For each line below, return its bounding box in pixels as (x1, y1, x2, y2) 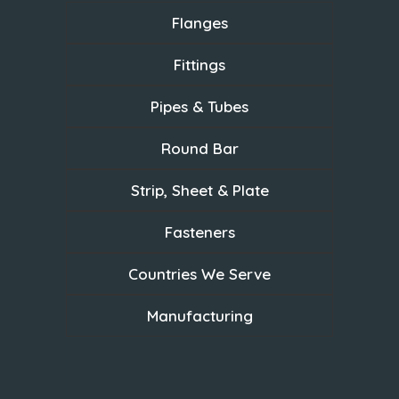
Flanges (171, 12, 228, 32)
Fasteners (164, 222, 235, 241)
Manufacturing (146, 305, 253, 325)
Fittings (174, 54, 225, 74)
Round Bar (160, 138, 239, 158)
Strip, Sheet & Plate (130, 180, 269, 199)
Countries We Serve (128, 264, 271, 283)
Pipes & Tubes (151, 96, 248, 116)
